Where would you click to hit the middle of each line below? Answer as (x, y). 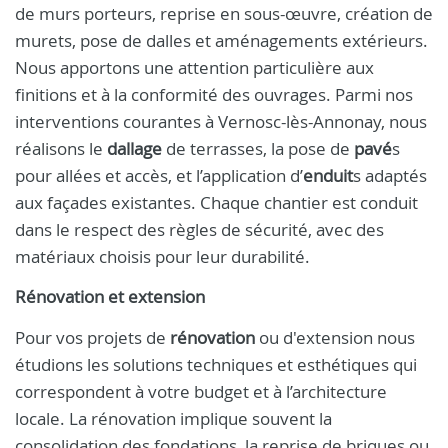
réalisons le (61, 148)
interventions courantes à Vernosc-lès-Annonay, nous (221, 121)
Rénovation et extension (110, 297)
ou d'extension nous (335, 337)
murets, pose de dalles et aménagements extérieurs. (221, 40)
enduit (328, 175)
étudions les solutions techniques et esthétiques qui (216, 364)
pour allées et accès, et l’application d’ (159, 175)
